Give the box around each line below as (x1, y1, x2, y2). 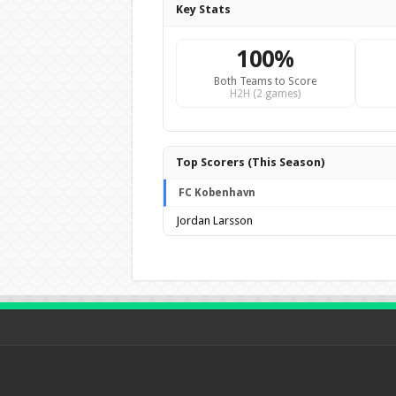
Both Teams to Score (214, 75, 317, 88)
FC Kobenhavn (178, 187, 255, 199)
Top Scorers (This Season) (175, 156, 324, 169)
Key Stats (175, 3, 231, 16)
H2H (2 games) (230, 88, 301, 100)
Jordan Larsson (175, 214, 253, 227)
